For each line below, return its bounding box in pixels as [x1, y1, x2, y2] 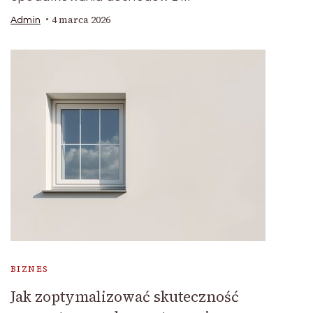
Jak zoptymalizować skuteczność [10, 286, 239, 307]
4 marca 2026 [52, 13, 110, 27]
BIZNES [10, 263, 49, 275]
